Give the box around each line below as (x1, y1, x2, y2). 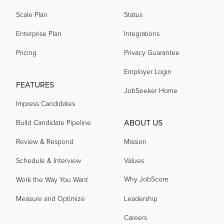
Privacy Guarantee (124, 47, 179, 57)
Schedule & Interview (16, 155, 81, 165)
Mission (124, 136, 146, 146)
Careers (124, 212, 147, 222)
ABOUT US (124, 117, 162, 128)
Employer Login (124, 66, 171, 76)
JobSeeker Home (124, 85, 177, 95)
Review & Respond (16, 136, 73, 146)
